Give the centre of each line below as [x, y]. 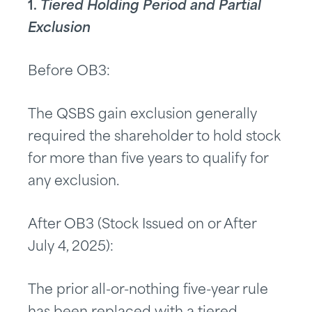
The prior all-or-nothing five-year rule [148, 291]
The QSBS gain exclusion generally [142, 116]
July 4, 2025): [71, 248]
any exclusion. [73, 182]
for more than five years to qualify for [148, 160]
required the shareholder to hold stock [154, 138]
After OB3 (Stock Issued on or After [142, 226]
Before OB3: [69, 72]
